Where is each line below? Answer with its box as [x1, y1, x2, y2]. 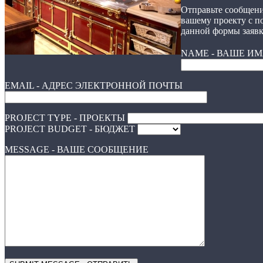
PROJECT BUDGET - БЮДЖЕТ [5, 124, 137, 134]
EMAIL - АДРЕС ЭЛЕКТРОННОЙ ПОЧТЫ [5, 80, 183, 90]
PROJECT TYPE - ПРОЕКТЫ [5, 113, 127, 123]
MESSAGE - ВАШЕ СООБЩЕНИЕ [5, 144, 149, 154]
